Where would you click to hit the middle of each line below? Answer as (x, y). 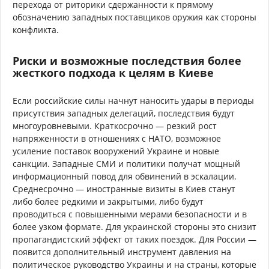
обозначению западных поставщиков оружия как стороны (134, 17)
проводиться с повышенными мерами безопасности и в (130, 214)
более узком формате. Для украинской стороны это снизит (134, 226)
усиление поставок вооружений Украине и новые (116, 151)
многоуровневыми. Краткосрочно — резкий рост (115, 125)
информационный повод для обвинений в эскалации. (125, 176)
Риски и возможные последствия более (127, 60)
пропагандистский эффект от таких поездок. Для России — (134, 239)
